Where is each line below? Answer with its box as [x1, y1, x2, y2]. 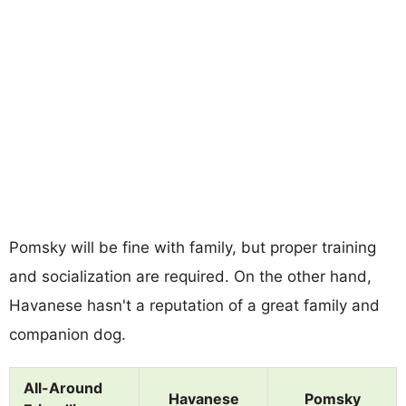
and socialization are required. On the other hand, [9, 266, 372, 285]
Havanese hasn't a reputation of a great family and [9, 295, 380, 314]
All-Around [24, 378, 102, 397]
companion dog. [9, 324, 126, 343]
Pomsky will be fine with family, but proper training [9, 237, 376, 256]
